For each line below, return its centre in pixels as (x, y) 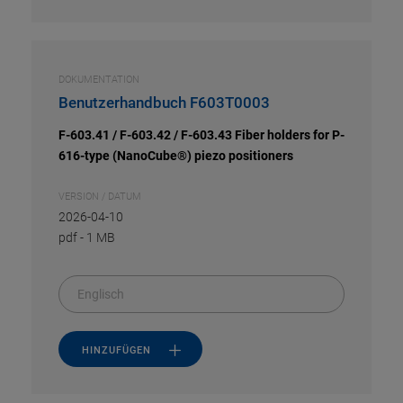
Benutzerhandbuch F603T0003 (164, 103)
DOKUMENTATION (99, 80)
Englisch (101, 294)
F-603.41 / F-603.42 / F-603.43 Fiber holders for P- (201, 135)
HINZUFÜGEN (116, 350)
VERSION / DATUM (100, 197)
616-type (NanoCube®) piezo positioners (176, 156)
